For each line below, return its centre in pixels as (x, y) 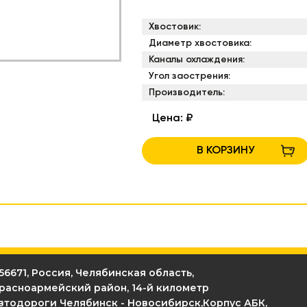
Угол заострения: (189, 76)
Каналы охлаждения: (196, 59)
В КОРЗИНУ (226, 150)
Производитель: (186, 92)
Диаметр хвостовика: (200, 43)
